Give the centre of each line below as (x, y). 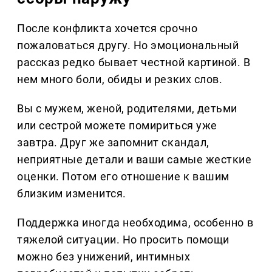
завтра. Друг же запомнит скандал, (113, 143)
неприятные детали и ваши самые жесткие (134, 160)
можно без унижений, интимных (104, 257)
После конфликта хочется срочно (107, 29)
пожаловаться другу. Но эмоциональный (128, 46)
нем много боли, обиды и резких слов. (120, 80)
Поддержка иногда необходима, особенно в (135, 223)
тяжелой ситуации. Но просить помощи (123, 240)
